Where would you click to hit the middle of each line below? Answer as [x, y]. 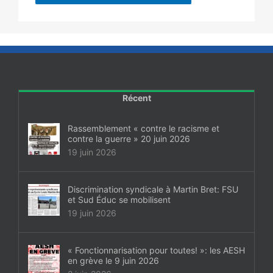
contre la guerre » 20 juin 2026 [129, 139]
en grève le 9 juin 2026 [113, 261]
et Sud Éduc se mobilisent [119, 200]
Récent [136, 98]
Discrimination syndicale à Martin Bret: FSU [153, 190]
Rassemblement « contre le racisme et [144, 129]
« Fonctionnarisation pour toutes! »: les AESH [156, 250]
